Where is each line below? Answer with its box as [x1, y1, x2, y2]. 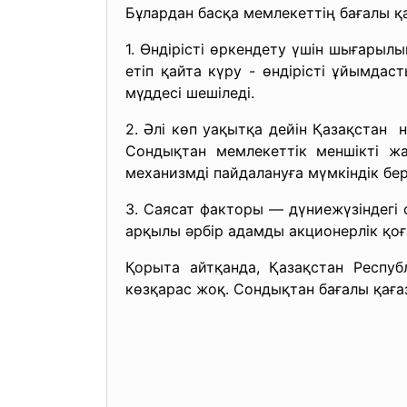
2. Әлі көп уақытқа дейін [125, 120, 313, 138]
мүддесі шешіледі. [125, 84, 254, 102]
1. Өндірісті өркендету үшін [125, 40, 330, 58]
